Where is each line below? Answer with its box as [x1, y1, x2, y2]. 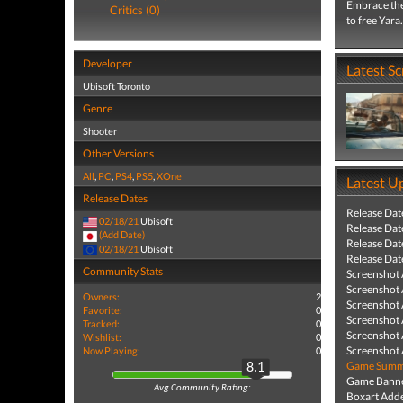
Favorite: [83, 303, 122, 316]
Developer [83, 57, 132, 70]
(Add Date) [99, 228, 145, 241]
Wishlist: [83, 330, 121, 343]
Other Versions [83, 147, 154, 160]
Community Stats [83, 264, 163, 278]
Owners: [83, 290, 120, 302]
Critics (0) [110, 3, 160, 17]
